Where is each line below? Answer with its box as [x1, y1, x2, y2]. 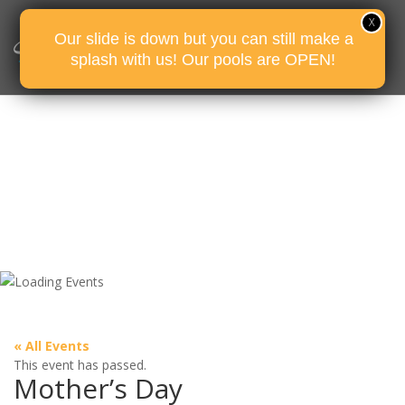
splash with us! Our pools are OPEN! [70, 50, 335, 69]
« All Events [14, 337, 89, 354]
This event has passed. [14, 356, 146, 373]
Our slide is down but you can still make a [54, 29, 353, 48]
